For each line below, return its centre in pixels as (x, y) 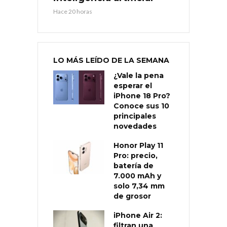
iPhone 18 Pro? (142, 96)
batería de (134, 166)
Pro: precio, (136, 156)
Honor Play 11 (138, 146)
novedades (135, 126)
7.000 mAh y (137, 176)
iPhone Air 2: (138, 216)
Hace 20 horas (73, 12)
